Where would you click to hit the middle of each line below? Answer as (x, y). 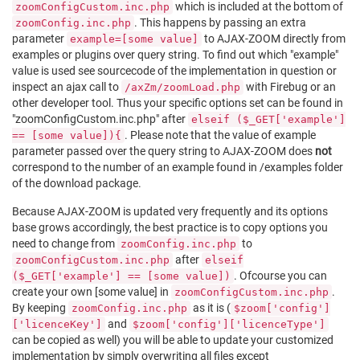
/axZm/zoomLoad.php (182, 87)
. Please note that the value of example (220, 135)
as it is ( (211, 307)
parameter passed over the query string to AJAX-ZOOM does (164, 151)
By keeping (40, 307)
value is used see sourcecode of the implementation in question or (174, 70)
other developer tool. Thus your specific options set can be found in (178, 102)
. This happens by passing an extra (220, 22)
